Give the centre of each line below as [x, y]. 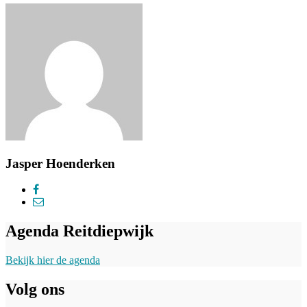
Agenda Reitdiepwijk [79, 231]
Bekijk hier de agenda [53, 260]
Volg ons [35, 290]
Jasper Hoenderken [60, 163]
